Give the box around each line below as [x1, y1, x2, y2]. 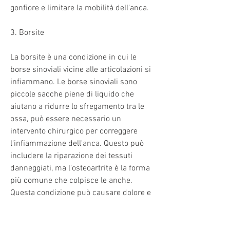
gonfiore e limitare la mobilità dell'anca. [10, 3, 149, 13]
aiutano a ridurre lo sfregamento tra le [10, 101, 144, 112]
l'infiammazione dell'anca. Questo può [10, 138, 144, 149]
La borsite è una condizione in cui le [10, 52, 137, 63]
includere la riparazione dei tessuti [10, 150, 132, 161]
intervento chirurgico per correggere [10, 126, 138, 137]
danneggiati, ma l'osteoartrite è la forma [10, 163, 150, 174]
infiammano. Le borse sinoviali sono [10, 76, 137, 87]
